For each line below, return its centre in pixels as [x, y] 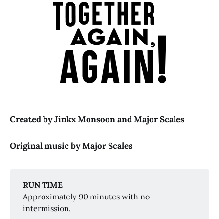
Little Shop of [166, 69]
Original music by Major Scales [71, 145]
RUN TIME [43, 185]
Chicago [43, 69]
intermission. [47, 208]
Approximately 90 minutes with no [87, 197]
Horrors [33, 80]
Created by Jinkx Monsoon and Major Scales [97, 119]
